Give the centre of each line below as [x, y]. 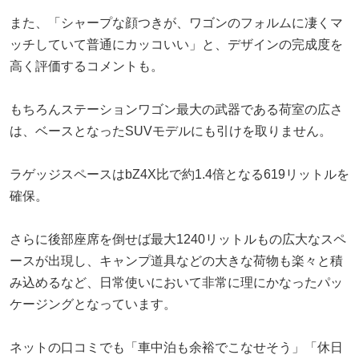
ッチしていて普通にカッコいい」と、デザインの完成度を [176, 44]
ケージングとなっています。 [93, 304]
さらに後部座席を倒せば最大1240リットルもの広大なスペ [178, 239]
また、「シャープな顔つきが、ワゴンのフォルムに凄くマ [176, 22]
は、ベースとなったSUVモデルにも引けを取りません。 [171, 131]
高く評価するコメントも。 [87, 66]
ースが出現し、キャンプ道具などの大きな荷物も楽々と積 [176, 260]
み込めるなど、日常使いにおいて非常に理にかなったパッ [176, 282]
